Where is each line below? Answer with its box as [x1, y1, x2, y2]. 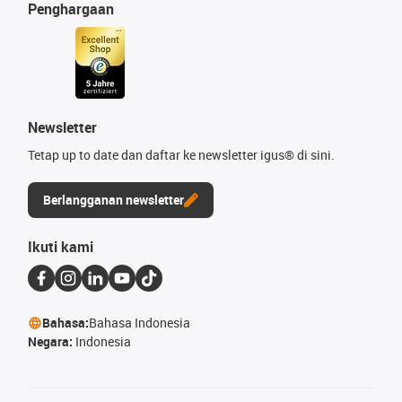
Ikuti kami [28, 237, 93, 257]
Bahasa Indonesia [89, 314, 190, 331]
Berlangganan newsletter [43, 191, 184, 208]
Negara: [28, 333, 75, 350]
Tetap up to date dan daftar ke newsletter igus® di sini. [28, 146, 335, 163]
